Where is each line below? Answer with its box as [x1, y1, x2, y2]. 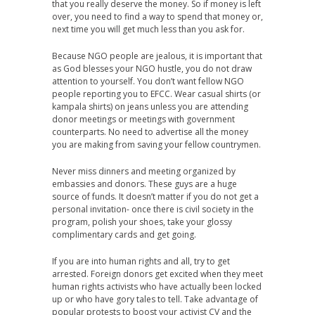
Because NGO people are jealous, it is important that [52, 50, 262, 62]
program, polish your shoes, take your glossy [52, 216, 232, 228]
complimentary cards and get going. [52, 229, 196, 240]
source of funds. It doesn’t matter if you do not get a [52, 191, 259, 202]
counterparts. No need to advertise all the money [52, 126, 248, 138]
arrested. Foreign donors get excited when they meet [52, 268, 263, 280]
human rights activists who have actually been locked [52, 281, 262, 292]
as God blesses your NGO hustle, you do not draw [52, 63, 252, 75]
